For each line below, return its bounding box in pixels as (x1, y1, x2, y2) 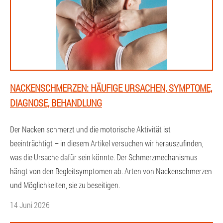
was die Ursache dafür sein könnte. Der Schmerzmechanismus (10, 151, 198, 162)
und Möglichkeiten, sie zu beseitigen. (10, 179, 120, 190)
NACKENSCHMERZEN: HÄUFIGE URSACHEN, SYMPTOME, (10, 81, 212, 94)
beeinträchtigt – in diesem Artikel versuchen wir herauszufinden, (10, 137, 204, 148)
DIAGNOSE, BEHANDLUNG (10, 96, 102, 109)
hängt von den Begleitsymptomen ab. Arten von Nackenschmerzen (10, 165, 212, 176)
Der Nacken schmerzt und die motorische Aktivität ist (10, 123, 171, 134)
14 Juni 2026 (10, 199, 50, 210)
